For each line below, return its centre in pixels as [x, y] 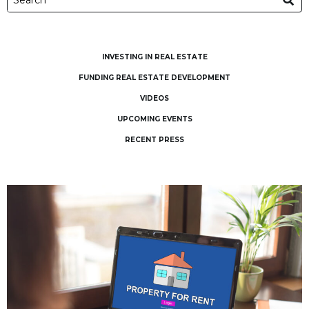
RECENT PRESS [154, 140]
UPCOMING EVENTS [154, 119]
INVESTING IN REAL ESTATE [154, 57]
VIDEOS [154, 99]
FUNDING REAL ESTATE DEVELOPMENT [154, 78]
